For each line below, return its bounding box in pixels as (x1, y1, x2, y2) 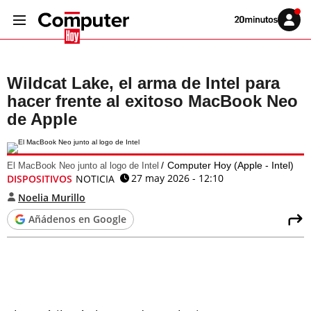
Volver (234, 15, 253, 23)
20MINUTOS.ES (234, 30, 286, 38)
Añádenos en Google (28, 212, 126, 226)
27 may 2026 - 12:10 (131, 171, 224, 185)
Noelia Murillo (18, 191, 85, 204)
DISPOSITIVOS (7, 172, 72, 185)
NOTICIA (76, 172, 115, 185)
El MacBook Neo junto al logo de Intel (7, 160, 159, 171)
